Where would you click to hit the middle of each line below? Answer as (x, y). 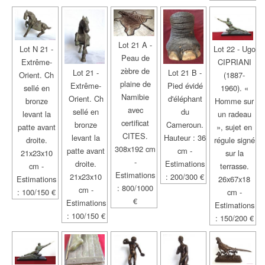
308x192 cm (135, 148)
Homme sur (235, 101)
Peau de (135, 57)
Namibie (135, 96)
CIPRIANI (234, 62)
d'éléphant (185, 98)
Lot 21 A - (135, 44)
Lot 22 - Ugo (234, 49)
